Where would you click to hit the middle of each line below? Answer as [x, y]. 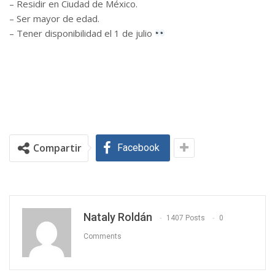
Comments [103, 236]
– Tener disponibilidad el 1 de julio [82, 33]
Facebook [138, 147]
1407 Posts [186, 218]
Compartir [57, 148]
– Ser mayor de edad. [54, 18]
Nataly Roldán [118, 217]
